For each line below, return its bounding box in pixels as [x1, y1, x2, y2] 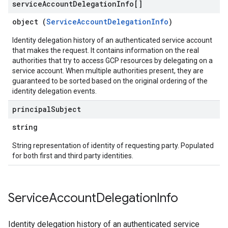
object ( [12, 17, 46, 26]
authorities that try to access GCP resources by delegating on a [12, 56, 213, 65]
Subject [51, 104, 81, 114]
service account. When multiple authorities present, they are [12, 67, 204, 75]
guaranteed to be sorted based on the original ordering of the [12, 77, 208, 85]
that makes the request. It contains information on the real [12, 46, 199, 54]
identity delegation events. [12, 87, 97, 95]
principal [12, 104, 51, 114]
